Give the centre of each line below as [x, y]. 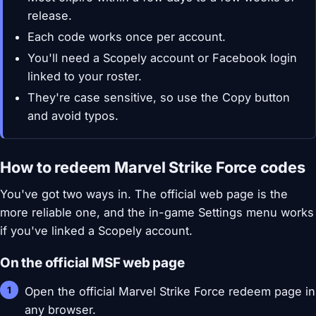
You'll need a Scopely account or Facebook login [163, 58]
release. [50, 16]
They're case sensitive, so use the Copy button [159, 98]
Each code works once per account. [127, 37]
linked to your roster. [85, 77]
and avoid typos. [73, 116]
